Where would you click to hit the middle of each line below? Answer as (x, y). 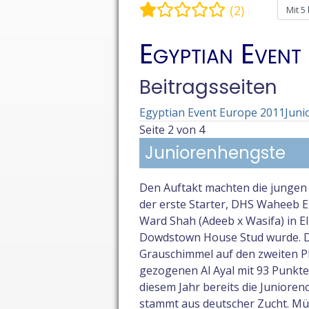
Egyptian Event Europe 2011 (212, 113)
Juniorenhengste (215, 153)
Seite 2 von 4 (172, 130)
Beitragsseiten (208, 88)
